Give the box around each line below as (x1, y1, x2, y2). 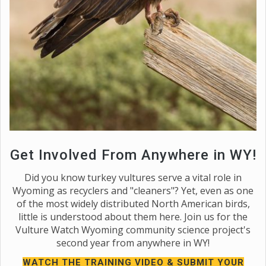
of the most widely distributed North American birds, (16, 197, 250, 210)
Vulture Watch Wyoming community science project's (15, 223, 251, 236)
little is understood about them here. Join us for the (18, 210, 248, 223)
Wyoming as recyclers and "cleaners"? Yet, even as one (12, 183, 254, 197)
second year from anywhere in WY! (56, 236, 210, 249)
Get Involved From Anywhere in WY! (9, 146, 256, 163)
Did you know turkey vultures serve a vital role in (24, 170, 242, 184)
